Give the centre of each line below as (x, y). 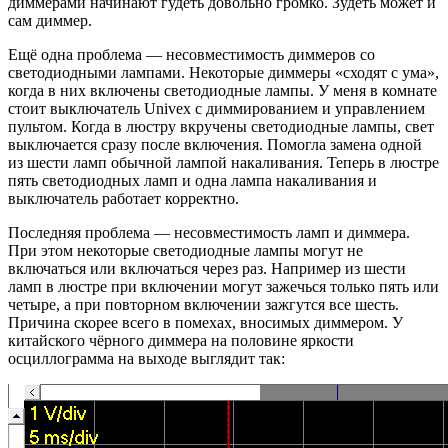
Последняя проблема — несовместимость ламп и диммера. (209, 232)
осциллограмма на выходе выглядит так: (146, 358)
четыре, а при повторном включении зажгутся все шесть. (203, 304)
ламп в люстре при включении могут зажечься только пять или (223, 286)
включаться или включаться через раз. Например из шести (207, 268)
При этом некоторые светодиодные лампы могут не (185, 250)
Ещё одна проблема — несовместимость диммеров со (191, 54)
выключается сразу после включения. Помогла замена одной (215, 144)
